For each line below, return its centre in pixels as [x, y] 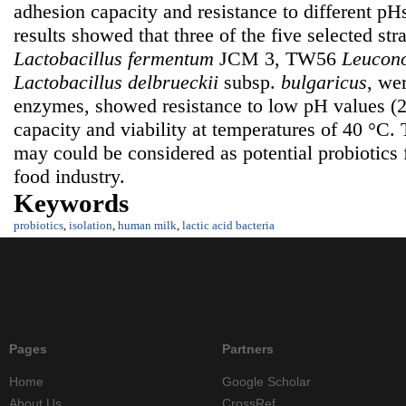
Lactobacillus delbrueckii [116, 82]
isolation [91, 226]
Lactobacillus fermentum [114, 59]
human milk [147, 226]
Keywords [71, 203]
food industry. [69, 177]
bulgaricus [324, 82]
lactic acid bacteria [228, 226]
